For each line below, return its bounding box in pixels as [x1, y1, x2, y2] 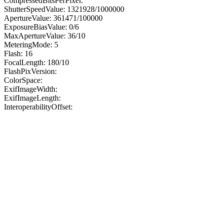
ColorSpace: [4, 75, 42, 84]
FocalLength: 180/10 [4, 58, 69, 67]
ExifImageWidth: [4, 84, 57, 93]
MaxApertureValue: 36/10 [4, 31, 85, 40]
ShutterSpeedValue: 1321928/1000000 [4, 4, 124, 13]
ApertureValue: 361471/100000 [4, 13, 103, 22]
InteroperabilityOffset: [4, 102, 73, 111]
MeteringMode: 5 [4, 40, 58, 49]
